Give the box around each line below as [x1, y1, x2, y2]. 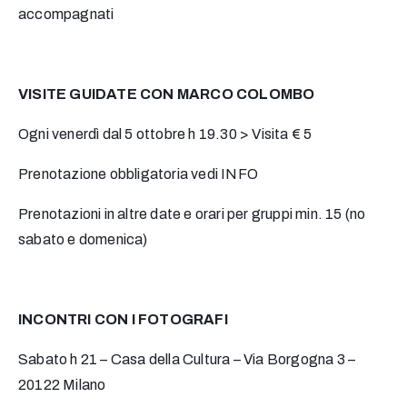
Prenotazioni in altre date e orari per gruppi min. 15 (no [18, 206, 366, 223]
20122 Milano [18, 377, 106, 393]
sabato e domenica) [18, 232, 148, 248]
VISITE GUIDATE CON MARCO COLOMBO [18, 86, 315, 103]
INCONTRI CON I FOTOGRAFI [18, 312, 228, 328]
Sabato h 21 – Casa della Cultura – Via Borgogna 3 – [18, 352, 356, 368]
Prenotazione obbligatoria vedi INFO [18, 166, 258, 183]
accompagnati [18, 6, 114, 23]
